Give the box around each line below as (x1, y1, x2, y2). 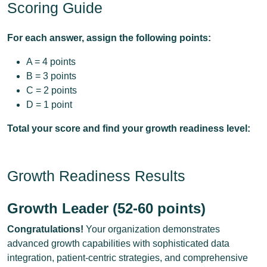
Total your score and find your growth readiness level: (7, 123, 250, 133)
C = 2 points (26, 85, 77, 95)
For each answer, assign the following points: (7, 33, 211, 43)
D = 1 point (26, 100, 72, 110)
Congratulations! (7, 224, 83, 234)
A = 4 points (26, 57, 76, 67)
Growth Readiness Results (7, 167, 185, 184)
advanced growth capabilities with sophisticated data (7, 238, 229, 249)
